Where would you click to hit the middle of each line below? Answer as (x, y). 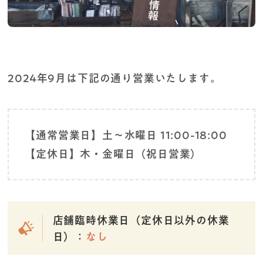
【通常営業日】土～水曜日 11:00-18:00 (126, 135)
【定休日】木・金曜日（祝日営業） (113, 154)
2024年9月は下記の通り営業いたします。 (114, 78)
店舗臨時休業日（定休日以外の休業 (141, 220)
